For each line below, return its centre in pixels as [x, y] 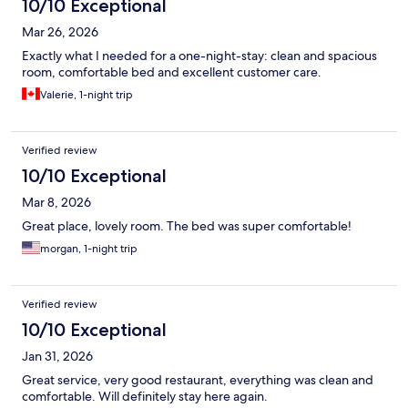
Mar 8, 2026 [56, 203]
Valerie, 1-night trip [87, 95]
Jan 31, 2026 [57, 357]
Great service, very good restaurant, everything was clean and [198, 380]
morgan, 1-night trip [89, 249]
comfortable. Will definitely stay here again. [145, 397]
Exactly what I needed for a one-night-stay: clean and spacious [199, 56]
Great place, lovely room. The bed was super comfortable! [187, 226]
